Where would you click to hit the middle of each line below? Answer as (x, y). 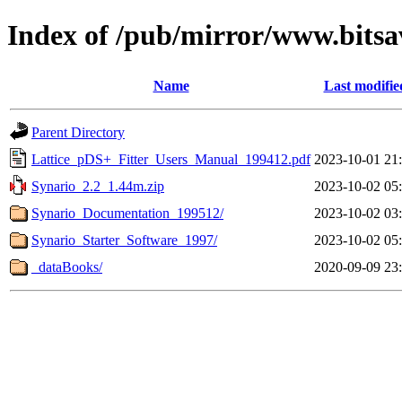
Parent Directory (78, 132)
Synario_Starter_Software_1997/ (124, 240)
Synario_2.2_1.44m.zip (98, 186)
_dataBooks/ (67, 267)
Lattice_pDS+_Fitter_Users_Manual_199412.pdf (171, 159)
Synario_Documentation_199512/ (127, 213)
